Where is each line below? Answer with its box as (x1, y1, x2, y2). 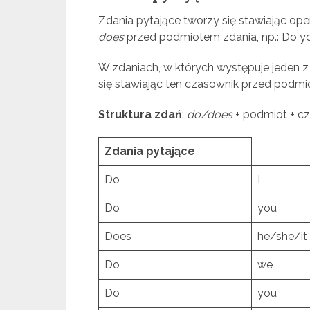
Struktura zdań (98, 108, 182, 121)
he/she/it (257, 230, 307, 243)
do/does (187, 108, 232, 121)
